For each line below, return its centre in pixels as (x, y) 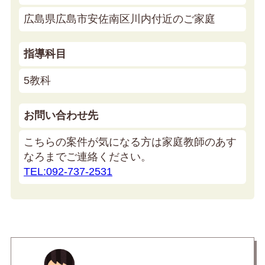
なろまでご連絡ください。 (88, 157)
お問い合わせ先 (61, 116)
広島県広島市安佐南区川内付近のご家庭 (119, 19)
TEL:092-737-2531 (68, 172)
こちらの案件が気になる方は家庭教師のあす (130, 142)
